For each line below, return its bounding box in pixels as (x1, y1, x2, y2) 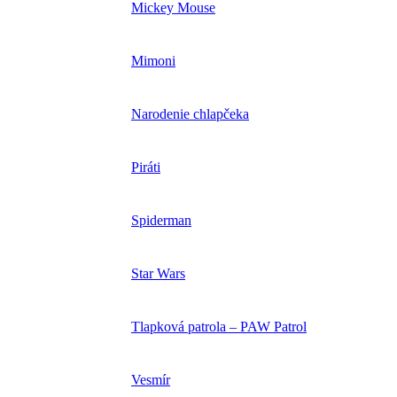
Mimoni (131, 53, 175, 69)
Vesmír (131, 372, 170, 388)
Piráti (131, 160, 160, 175)
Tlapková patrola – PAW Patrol (131, 319, 307, 335)
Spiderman (131, 213, 191, 229)
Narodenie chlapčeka (131, 106, 249, 122)
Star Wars (131, 266, 185, 282)
